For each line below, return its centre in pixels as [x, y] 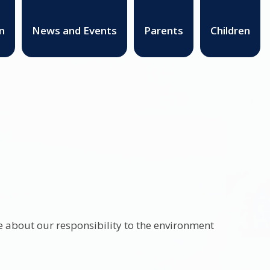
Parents [163, 30]
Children [230, 30]
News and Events [74, 30]
